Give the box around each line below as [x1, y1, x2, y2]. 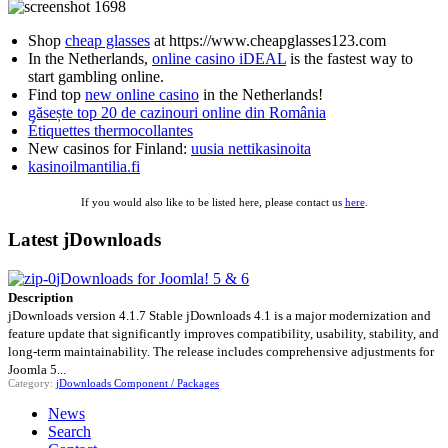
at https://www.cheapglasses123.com [150, 32, 386, 50]
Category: [8, 377, 56, 389]
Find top [28, 86, 85, 104]
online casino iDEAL [152, 50, 286, 68]
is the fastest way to [286, 50, 413, 68]
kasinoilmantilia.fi [28, 158, 140, 176]
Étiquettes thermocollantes [28, 122, 193, 140]
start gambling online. [28, 68, 164, 86]
